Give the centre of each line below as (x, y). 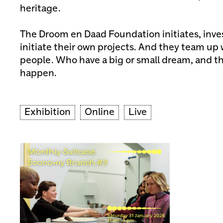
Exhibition (48, 112)
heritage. (40, 9)
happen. (38, 74)
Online (100, 112)
